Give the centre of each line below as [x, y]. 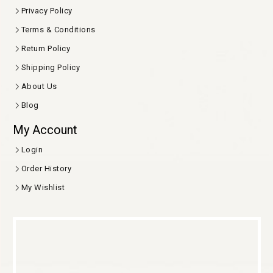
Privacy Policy [47, 10]
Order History [46, 168]
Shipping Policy [50, 67]
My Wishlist [43, 187]
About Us [39, 86]
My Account [45, 129]
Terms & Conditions [58, 29]
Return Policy [45, 48]
